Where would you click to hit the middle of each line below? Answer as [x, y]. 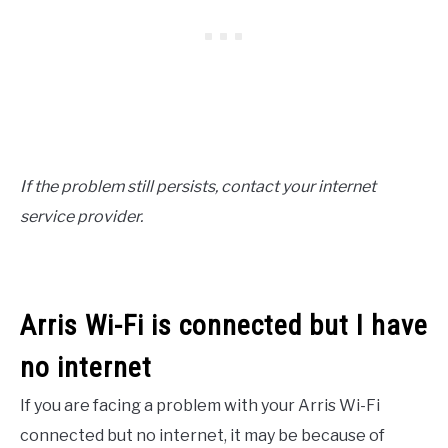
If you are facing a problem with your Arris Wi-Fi [200, 405]
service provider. [81, 216]
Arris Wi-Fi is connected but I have [224, 325]
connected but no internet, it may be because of [202, 435]
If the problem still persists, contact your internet [198, 186]
